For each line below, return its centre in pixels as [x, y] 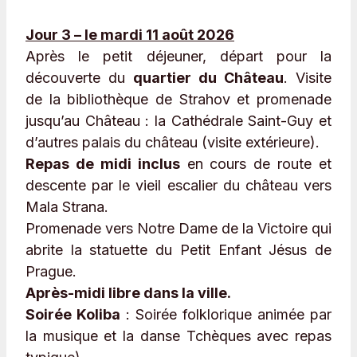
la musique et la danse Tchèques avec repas [178, 336]
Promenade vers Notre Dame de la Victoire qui [178, 229]
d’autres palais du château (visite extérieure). [173, 143]
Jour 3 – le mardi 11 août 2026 [130, 35]
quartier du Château [208, 78]
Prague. [51, 272]
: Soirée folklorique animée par [226, 315]
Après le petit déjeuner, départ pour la [178, 57]
